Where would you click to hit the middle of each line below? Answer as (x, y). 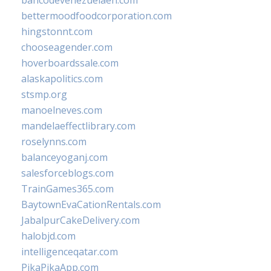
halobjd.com (48, 236)
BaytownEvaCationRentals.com (91, 204)
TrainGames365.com (67, 189)
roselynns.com (54, 142)
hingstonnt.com (57, 31)
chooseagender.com (67, 47)
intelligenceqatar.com (70, 252)
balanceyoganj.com (64, 157)
